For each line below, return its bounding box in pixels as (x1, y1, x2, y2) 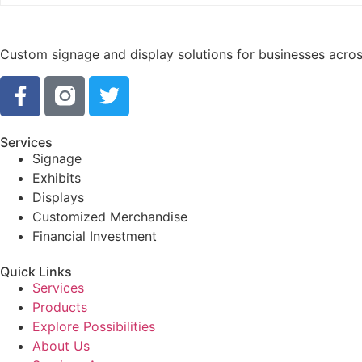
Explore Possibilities (32, 318, 155, 335)
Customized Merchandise (32, 208, 187, 225)
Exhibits (32, 169, 81, 186)
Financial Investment (32, 227, 157, 244)
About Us (32, 337, 90, 354)
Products (32, 298, 87, 315)
